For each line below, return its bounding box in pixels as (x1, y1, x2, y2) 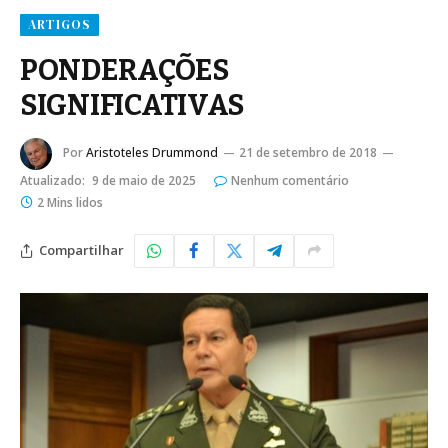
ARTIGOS (28, 15, 92, 33)
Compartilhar (39, 241, 124, 260)
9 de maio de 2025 (92, 171, 196, 189)
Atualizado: (20, 171, 85, 189)
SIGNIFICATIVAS (20, 87, 244, 123)
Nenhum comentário (231, 171, 349, 189)
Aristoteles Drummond (86, 143, 218, 161)
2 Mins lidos (37, 193, 103, 211)
